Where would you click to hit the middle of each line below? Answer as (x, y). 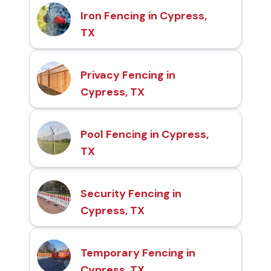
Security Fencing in (131, 194)
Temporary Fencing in (138, 253)
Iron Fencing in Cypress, (144, 16)
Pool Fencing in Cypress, (145, 135)
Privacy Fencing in (128, 75)
